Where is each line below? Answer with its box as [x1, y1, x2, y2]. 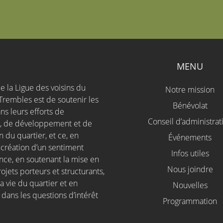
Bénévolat [172, 100, 208, 111]
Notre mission [165, 84, 215, 96]
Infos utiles [171, 148, 209, 159]
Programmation [163, 196, 218, 207]
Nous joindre [167, 164, 213, 175]
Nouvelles [172, 180, 208, 191]
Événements [168, 132, 212, 143]
